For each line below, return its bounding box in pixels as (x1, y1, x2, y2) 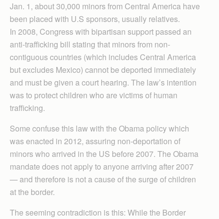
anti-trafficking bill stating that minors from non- (10, 39, 170, 50)
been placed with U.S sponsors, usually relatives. (10, 13, 180, 24)
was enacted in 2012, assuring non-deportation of (10, 135, 180, 147)
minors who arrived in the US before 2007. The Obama (10, 148, 198, 159)
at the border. (10, 186, 55, 197)
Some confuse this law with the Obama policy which (10, 123, 189, 134)
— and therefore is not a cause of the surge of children (10, 174, 196, 185)
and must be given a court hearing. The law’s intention (10, 77, 197, 88)
